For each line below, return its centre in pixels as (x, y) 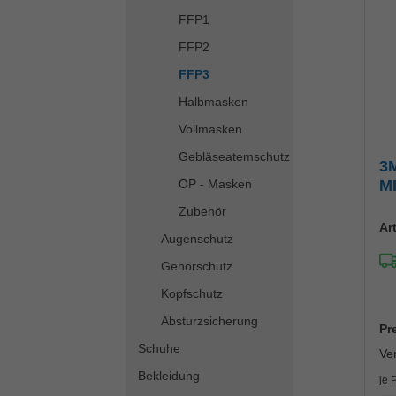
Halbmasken (213, 102)
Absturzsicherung (209, 321)
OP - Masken (215, 184)
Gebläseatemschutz (234, 156)
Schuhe (159, 348)
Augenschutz (197, 239)
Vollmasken (210, 129)
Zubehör (202, 211)
